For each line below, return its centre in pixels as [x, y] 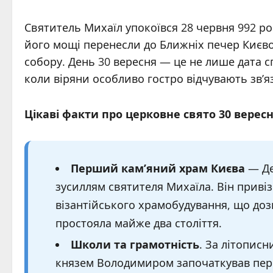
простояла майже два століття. [139, 223]
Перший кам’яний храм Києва [158, 168]
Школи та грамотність [135, 244]
